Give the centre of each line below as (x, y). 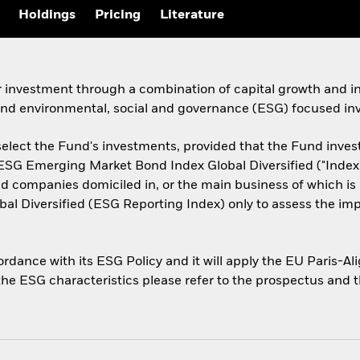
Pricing (118, 16)
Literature (192, 16)
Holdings (47, 16)
